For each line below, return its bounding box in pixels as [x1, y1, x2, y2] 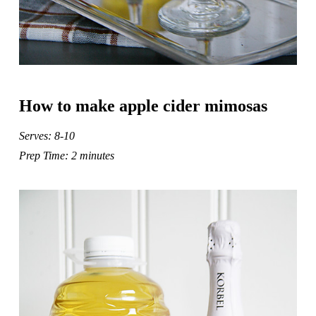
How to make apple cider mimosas [18, 97, 267, 116]
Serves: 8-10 [18, 130, 75, 142]
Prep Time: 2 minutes [18, 150, 114, 162]
